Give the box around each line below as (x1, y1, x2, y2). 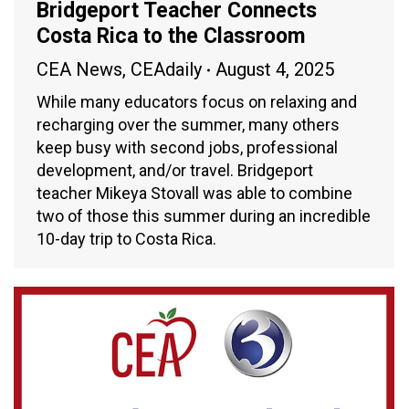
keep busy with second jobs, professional (37, 138, 338, 158)
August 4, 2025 (215, 58, 334, 81)
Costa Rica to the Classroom (37, 24, 305, 49)
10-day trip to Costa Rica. (37, 229, 216, 249)
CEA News (37, 58, 122, 81)
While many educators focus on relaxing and (37, 92, 357, 112)
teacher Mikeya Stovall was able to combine (37, 184, 352, 204)
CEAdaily (131, 58, 202, 81)
